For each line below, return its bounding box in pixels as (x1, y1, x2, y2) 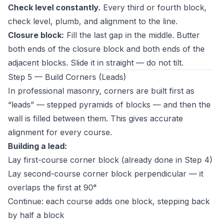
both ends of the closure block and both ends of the (8, 44, 205, 54)
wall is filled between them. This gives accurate (8, 113, 183, 123)
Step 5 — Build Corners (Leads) (8, 72, 126, 82)
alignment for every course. (8, 127, 112, 137)
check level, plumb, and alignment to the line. (8, 16, 178, 26)
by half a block (8, 210, 64, 220)
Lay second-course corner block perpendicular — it (8, 169, 203, 179)
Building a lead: (8, 141, 67, 151)
